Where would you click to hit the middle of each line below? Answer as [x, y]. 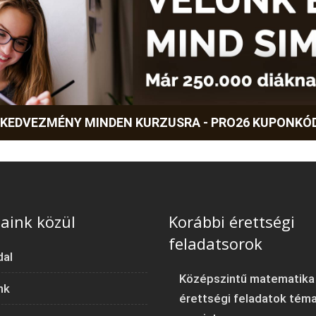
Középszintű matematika [247, 278]
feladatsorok [215, 243]
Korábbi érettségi [232, 221]
